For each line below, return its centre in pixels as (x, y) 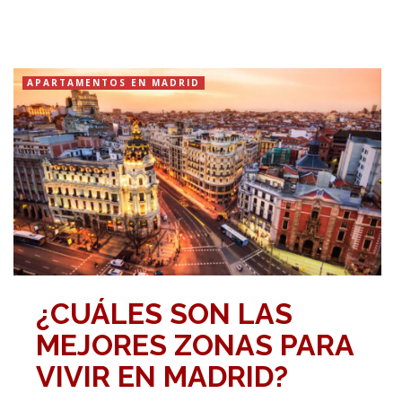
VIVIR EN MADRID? (162, 376)
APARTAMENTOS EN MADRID (114, 83)
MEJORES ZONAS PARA (195, 345)
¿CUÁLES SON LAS (164, 313)
